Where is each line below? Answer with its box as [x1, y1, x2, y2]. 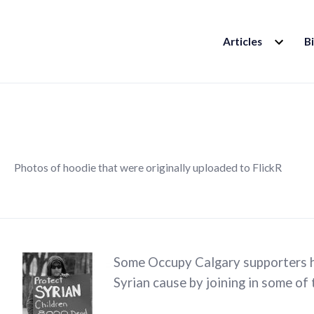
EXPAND [269, 31, 312, 43]
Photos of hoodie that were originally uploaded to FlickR [13, 161, 282, 175]
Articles [222, 35, 262, 48]
